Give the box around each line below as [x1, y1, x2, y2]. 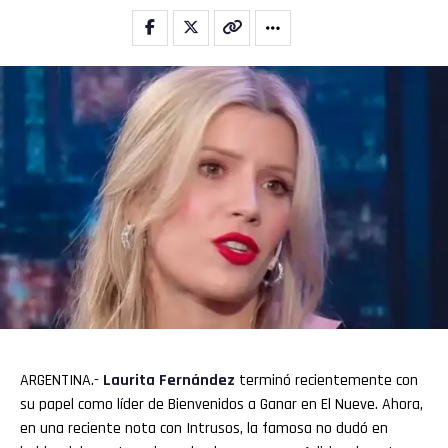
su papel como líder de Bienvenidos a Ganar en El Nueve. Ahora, [20, 393, 423, 415]
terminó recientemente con [235, 369, 418, 391]
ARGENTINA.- [20, 369, 103, 391]
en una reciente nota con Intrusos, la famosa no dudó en [20, 417, 388, 439]
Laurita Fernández [103, 369, 235, 391]
